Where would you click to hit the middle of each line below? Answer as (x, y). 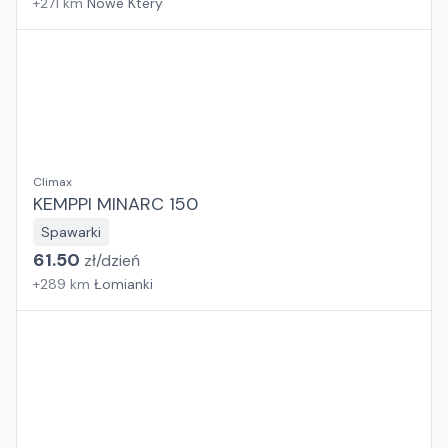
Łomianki (123, 284)
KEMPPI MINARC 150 (115, 204)
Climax (52, 182)
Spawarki (71, 232)
